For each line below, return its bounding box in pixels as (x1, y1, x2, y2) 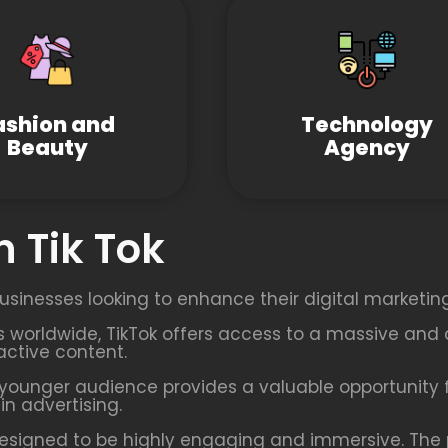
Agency (324, 133, 410, 162)
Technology (301, 110, 433, 139)
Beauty (6, 133, 88, 162)
